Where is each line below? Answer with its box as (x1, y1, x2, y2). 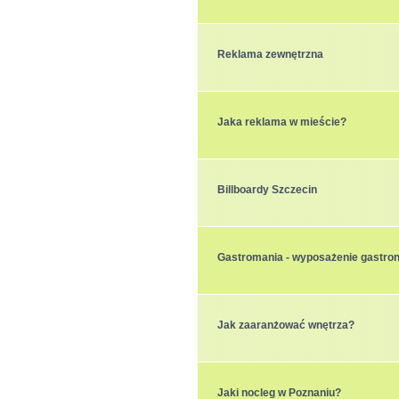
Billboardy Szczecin (217, 183, 317, 196)
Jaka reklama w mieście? (217, 116, 346, 128)
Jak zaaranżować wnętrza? (217, 319, 354, 331)
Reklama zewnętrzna (217, 48, 323, 61)
